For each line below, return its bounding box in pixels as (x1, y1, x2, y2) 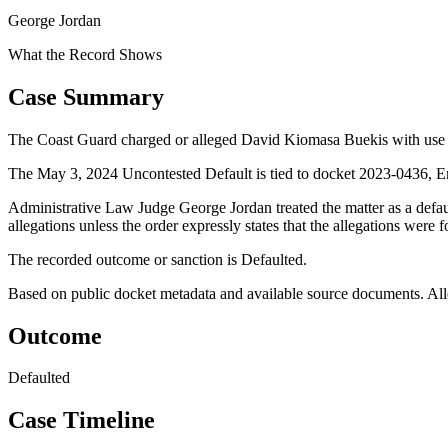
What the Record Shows (8, 45, 162, 63)
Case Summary (8, 83, 164, 110)
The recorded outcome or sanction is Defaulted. (8, 250, 307, 268)
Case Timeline (8, 407, 155, 434)
